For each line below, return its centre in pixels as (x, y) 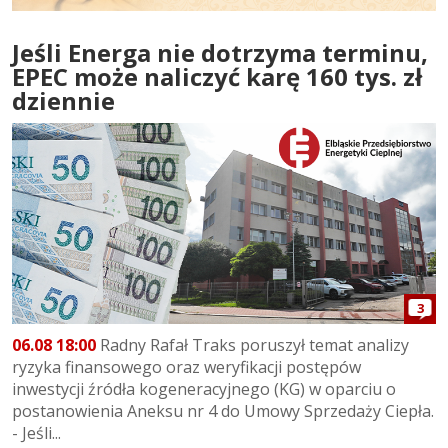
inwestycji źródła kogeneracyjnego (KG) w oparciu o (204, 388)
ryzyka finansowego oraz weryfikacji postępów (186, 366)
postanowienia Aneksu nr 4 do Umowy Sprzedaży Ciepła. (223, 410)
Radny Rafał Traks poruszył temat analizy (252, 344)
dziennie (63, 101)
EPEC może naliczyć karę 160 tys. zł (217, 77)
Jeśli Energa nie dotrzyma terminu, (220, 53)
